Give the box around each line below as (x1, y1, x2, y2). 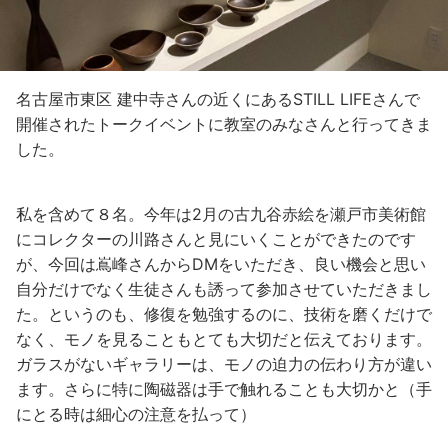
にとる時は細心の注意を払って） (16, 403, 256, 424)
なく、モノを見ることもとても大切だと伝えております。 (16, 328, 432, 349)
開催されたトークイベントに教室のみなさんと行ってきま (16, 113, 432, 134)
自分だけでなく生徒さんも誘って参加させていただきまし (16, 278, 432, 299)
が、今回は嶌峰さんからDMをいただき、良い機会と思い (16, 253, 426, 274)
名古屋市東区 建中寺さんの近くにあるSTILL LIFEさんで (16, 88, 420, 109)
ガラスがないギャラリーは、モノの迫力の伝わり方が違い (16, 353, 432, 374)
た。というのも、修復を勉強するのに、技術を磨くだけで (16, 303, 432, 324)
